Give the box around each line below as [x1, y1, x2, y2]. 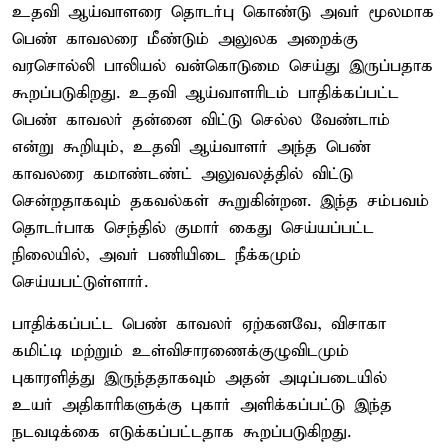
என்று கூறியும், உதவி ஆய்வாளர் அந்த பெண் [12, 136, 371, 158]
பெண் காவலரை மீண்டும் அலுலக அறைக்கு [12, 28, 358, 50]
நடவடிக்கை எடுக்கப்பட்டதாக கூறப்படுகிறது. [12, 421, 351, 443]
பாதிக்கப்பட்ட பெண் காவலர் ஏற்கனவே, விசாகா [12, 313, 386, 335]
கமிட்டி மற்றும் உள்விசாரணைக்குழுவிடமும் [12, 340, 349, 362]
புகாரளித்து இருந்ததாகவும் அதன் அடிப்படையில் [12, 367, 387, 389]
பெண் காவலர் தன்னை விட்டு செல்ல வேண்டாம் [12, 109, 390, 131]
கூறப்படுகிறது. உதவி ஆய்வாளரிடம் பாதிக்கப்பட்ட [12, 82, 399, 104]
